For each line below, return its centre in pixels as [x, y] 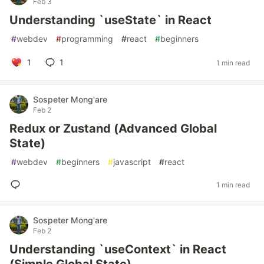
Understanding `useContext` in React [118, 249]
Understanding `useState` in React [110, 20]
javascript [132, 162]
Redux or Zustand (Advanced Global [113, 128]
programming [87, 39]
